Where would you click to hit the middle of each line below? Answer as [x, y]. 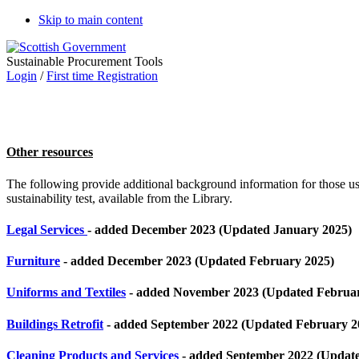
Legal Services [47, 229]
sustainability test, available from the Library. [119, 198]
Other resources [50, 152]
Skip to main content [91, 20]
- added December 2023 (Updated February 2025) [197, 261]
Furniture [33, 261]
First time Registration [102, 76]
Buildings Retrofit [55, 324]
